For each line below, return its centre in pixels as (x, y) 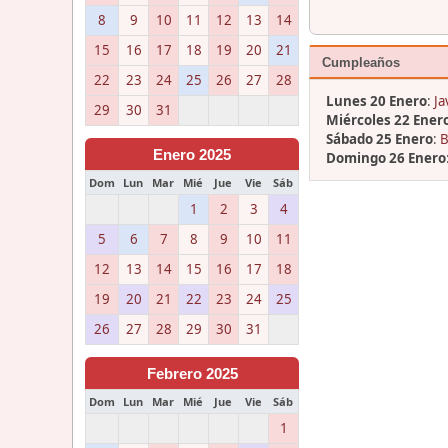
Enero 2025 (192, 154)
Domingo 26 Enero (386, 157)
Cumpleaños (361, 62)
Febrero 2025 (192, 373)
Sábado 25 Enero (379, 138)
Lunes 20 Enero (376, 100)
